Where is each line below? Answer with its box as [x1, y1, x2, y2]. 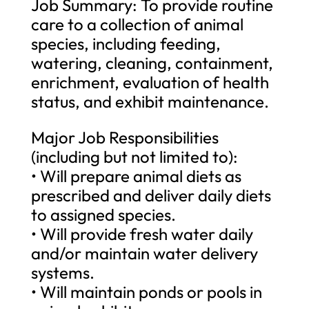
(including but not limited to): [30, 146, 238, 167]
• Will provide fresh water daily [30, 223, 253, 244]
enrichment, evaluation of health [30, 71, 269, 92]
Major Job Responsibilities [30, 126, 219, 148]
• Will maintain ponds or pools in [30, 281, 262, 302]
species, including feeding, [30, 32, 221, 54]
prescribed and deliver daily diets [30, 184, 271, 206]
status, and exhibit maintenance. [30, 90, 269, 112]
